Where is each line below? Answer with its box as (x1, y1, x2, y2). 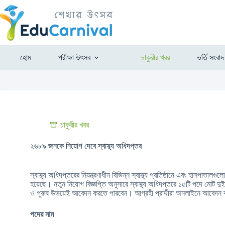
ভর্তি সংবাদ (196, 53, 224, 62)
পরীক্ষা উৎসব (58, 53, 90, 62)
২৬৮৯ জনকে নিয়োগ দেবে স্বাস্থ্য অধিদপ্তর (30, 142, 142, 150)
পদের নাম (30, 210, 54, 218)
